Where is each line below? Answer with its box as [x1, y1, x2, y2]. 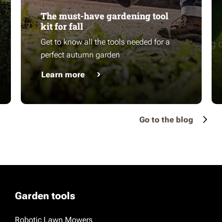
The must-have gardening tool [41, 10, 168, 22]
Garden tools [15, 190, 75, 202]
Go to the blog [139, 115, 193, 124]
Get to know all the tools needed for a [41, 37, 170, 47]
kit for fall [41, 20, 83, 32]
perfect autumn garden [41, 50, 120, 59]
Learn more [41, 70, 85, 79]
